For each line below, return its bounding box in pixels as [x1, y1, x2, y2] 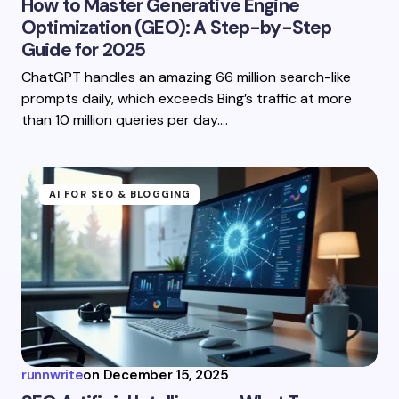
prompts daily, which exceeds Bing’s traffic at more [21, 89, 352, 108]
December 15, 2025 [102, 366, 229, 384]
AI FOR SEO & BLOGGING [49, 188, 191, 200]
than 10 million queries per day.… [21, 110, 228, 129]
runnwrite [21, 366, 84, 384]
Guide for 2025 [21, 37, 146, 62]
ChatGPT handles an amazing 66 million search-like [21, 68, 351, 86]
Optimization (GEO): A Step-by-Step [21, 15, 332, 40]
